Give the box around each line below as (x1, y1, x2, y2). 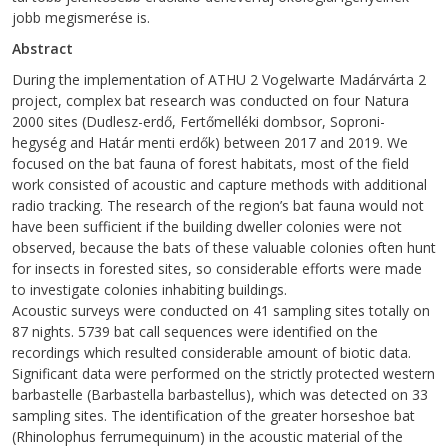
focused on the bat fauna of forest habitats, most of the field (12, 153, 409, 173)
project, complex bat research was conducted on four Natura (12, 90, 409, 110)
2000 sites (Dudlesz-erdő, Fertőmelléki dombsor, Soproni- (12, 111, 385, 131)
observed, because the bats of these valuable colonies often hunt (12, 237, 436, 257)
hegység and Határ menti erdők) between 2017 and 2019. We (12, 132, 408, 152)
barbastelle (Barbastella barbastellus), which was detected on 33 (12, 384, 428, 404)
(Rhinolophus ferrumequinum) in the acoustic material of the (12, 426, 403, 446)
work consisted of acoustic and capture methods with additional (12, 174, 427, 194)
